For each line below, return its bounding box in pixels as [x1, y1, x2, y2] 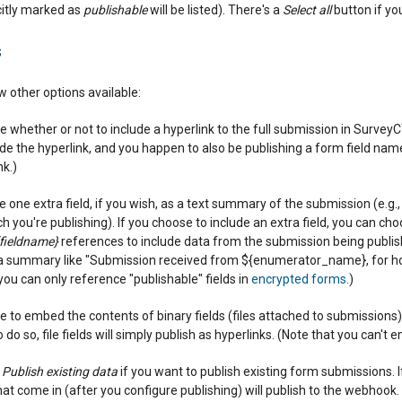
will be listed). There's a [147, 3, 283, 17]
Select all [283, 3, 331, 17]
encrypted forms [251, 272, 346, 286]
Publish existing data [2, 364, 118, 379]
